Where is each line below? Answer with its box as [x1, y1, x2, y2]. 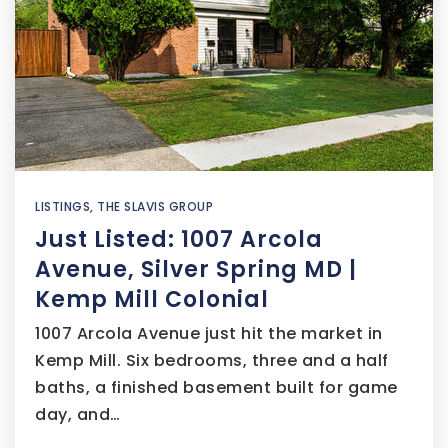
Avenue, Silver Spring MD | [35, 254, 357, 285]
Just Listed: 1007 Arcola [35, 224, 323, 255]
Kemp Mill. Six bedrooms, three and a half [35, 349, 389, 372]
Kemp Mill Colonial [35, 284, 269, 315]
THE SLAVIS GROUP [97, 198, 213, 215]
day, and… [35, 403, 121, 426]
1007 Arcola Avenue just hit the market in [35, 322, 383, 345]
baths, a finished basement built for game [35, 376, 398, 399]
